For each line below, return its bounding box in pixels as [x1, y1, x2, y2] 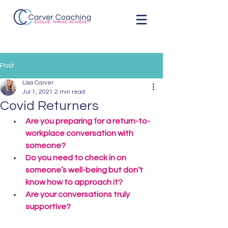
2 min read [54, 89, 85, 95]
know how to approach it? [25, 178, 123, 186]
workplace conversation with [25, 129, 135, 137]
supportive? [25, 203, 71, 211]
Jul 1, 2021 [22, 89, 53, 95]
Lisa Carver [22, 79, 53, 86]
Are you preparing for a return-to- [25, 117, 150, 125]
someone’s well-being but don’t [25, 166, 145, 174]
